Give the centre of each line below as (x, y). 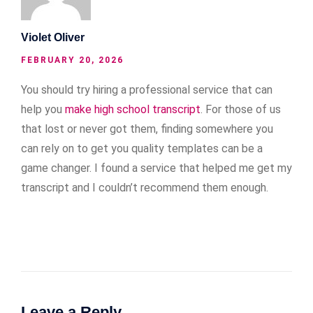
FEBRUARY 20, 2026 (72, 60)
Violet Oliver (53, 37)
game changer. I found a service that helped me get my (156, 168)
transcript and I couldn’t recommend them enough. (145, 187)
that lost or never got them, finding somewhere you (147, 129)
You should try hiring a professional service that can (147, 89)
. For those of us (241, 109)
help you (43, 109)
